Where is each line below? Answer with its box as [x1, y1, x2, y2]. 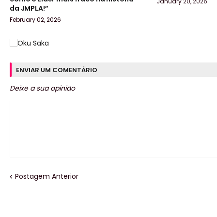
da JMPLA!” [10, 3, 48, 14]
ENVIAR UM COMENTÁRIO [16, 65, 97, 75]
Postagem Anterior [15, 171, 78, 182]
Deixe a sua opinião [10, 83, 75, 93]
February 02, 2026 [10, 15, 61, 24]
